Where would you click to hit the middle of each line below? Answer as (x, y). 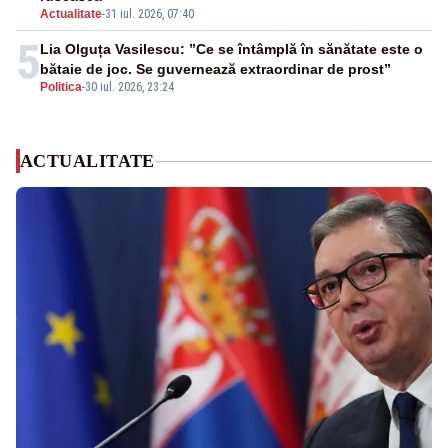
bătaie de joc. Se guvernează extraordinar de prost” (215, 69)
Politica (61, 87)
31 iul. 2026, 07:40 (149, 14)
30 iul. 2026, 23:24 (129, 87)
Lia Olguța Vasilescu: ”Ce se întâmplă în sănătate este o (231, 49)
